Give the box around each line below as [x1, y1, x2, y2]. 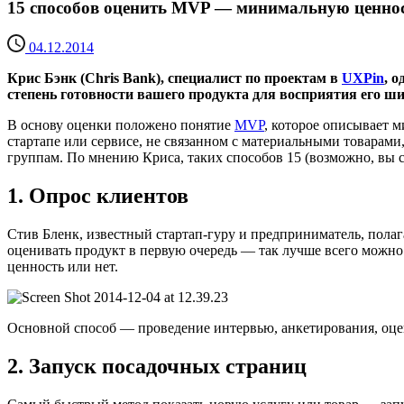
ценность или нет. [7, 259, 118, 275]
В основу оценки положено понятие [7, 117, 234, 133]
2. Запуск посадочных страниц [7, 354, 307, 379]
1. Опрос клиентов [7, 184, 188, 208]
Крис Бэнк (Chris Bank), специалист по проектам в [7, 70, 342, 87]
